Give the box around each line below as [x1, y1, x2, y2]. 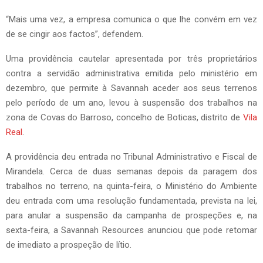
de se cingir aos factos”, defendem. [6, 29, 143, 40]
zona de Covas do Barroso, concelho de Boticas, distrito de [6, 112, 243, 123]
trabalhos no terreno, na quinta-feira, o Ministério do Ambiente [6, 181, 257, 192]
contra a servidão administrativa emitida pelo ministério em [6, 68, 257, 79]
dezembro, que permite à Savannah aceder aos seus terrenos [6, 83, 257, 94]
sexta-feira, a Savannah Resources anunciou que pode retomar [6, 225, 257, 236]
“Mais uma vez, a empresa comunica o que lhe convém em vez [6, 14, 257, 25]
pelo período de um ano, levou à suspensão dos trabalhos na [6, 97, 257, 109]
